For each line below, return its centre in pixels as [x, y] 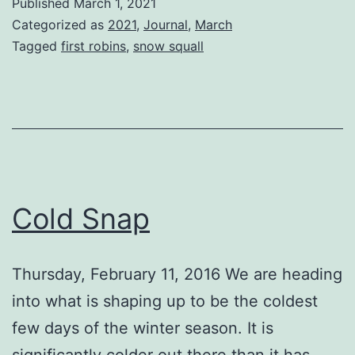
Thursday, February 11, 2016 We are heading [177, 274]
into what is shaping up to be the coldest [165, 301]
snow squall [168, 46]
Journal [166, 24]
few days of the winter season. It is [143, 328]
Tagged [36, 46]
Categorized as [60, 24]
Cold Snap [81, 218]
